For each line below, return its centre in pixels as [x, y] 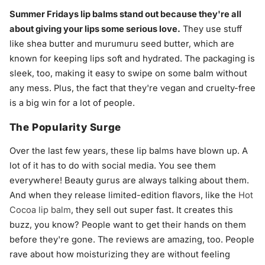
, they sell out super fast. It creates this [152, 210]
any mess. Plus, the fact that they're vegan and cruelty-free [132, 88]
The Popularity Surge [65, 127]
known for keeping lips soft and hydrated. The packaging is [132, 58]
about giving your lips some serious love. [95, 29]
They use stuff [211, 29]
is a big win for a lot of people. [72, 103]
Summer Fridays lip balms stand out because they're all [125, 14]
